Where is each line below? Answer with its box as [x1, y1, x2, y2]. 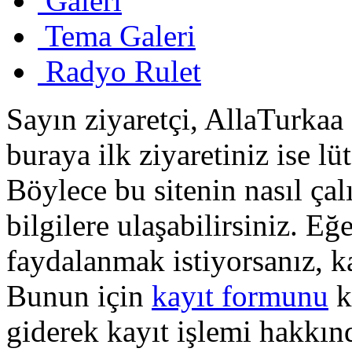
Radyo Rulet [46, 53, 201, 88]
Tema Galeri [45, 18, 196, 53]
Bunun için [6, 278, 152, 313]
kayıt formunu [152, 278, 328, 313]
